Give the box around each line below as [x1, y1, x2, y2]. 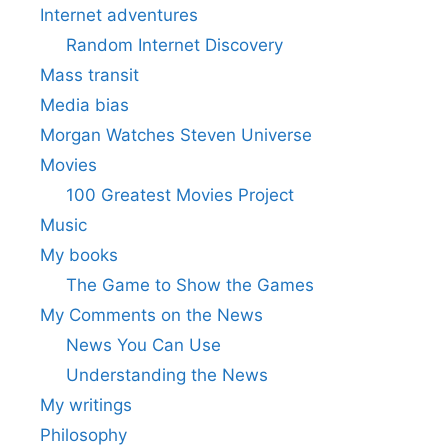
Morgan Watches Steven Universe [40, 125, 312, 145]
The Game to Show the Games [65, 275, 314, 295]
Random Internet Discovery [65, 35, 283, 55]
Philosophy [40, 425, 127, 445]
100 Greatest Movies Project [65, 185, 294, 205]
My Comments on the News [40, 305, 263, 325]
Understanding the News [65, 365, 268, 385]
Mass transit [40, 65, 139, 85]
